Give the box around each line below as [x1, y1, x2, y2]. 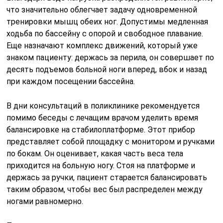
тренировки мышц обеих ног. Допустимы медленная [6, 17, 209, 27]
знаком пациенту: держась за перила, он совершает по [6, 53, 215, 63]
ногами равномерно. [6, 197, 84, 207]
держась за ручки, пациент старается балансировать [6, 173, 208, 183]
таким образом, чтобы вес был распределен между [6, 185, 203, 195]
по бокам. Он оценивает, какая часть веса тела [6, 149, 184, 159]
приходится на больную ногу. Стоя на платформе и [6, 161, 196, 171]
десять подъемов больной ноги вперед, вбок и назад [6, 65, 208, 75]
